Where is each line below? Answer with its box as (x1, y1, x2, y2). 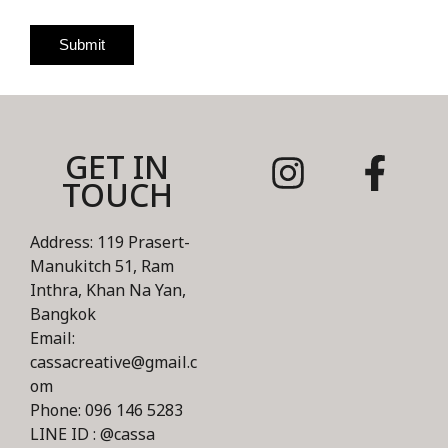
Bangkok (30, 303, 96, 327)
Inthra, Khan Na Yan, (30, 279, 186, 303)
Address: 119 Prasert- (30, 231, 190, 255)
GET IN (65, 145, 169, 193)
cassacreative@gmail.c (30, 351, 197, 375)
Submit (59, 36, 105, 54)
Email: (30, 327, 75, 351)
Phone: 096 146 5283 (30, 399, 183, 423)
